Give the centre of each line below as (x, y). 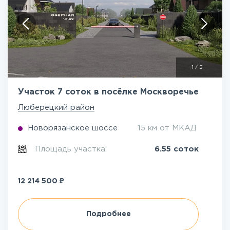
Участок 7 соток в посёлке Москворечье (108, 92)
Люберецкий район (56, 108)
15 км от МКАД (167, 128)
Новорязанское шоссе (73, 128)
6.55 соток (177, 149)
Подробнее (108, 214)
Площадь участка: (72, 149)
